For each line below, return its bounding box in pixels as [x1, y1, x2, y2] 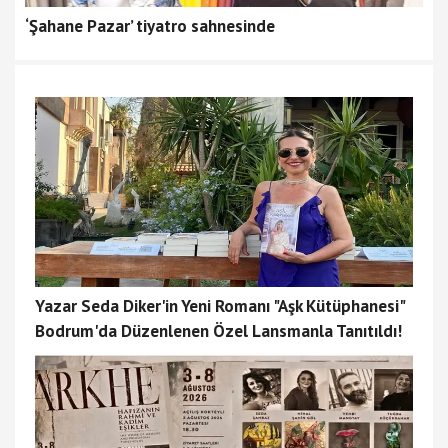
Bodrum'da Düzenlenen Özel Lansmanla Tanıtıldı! [35, 320, 402, 342]
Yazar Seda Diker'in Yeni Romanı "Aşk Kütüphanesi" [35, 295, 404, 317]
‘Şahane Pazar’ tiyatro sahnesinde [25, 15, 275, 37]
